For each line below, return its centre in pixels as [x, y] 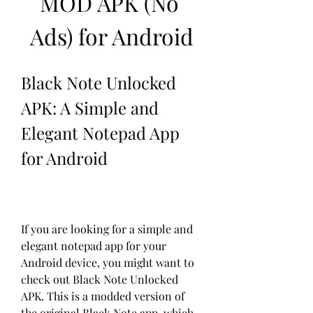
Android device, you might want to [108, 262]
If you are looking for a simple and [107, 229]
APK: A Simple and [90, 108]
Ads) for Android [112, 36]
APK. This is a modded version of [103, 296]
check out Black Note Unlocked [100, 279]
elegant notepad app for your [94, 246]
